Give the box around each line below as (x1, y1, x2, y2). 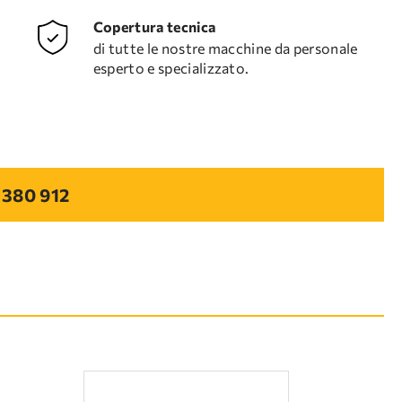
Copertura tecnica (92, 18, 216, 35)
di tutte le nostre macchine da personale (92, 39, 358, 57)
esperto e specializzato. (92, 59, 249, 76)
